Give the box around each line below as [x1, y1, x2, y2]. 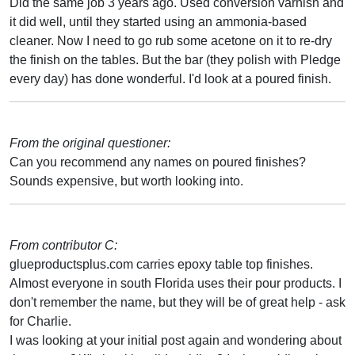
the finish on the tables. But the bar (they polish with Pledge [10, 52, 341, 67]
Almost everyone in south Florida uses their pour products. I [10, 276, 342, 290]
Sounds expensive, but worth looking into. [10, 174, 243, 188]
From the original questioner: [10, 136, 170, 150]
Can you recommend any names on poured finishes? [10, 155, 306, 169]
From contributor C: [10, 238, 117, 252]
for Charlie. [10, 314, 71, 328]
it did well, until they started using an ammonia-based [10, 14, 307, 29]
